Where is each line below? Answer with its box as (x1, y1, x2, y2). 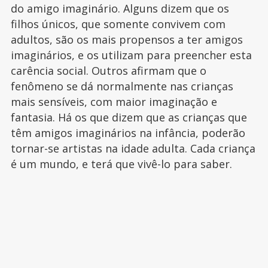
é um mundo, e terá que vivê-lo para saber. (10, 157, 232, 172)
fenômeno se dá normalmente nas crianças (10, 79, 233, 94)
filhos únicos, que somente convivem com (10, 17, 226, 32)
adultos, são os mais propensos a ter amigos (10, 32, 243, 47)
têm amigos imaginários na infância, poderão (10, 126, 245, 141)
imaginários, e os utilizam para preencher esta (10, 48, 252, 63)
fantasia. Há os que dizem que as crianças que (10, 110, 247, 125)
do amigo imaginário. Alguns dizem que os (10, 1, 229, 16)
